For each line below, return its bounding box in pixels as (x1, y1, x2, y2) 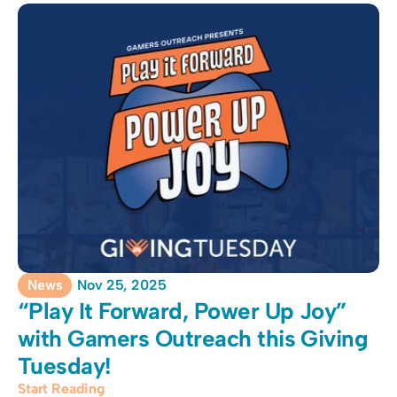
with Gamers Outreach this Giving (18, 324, 369, 353)
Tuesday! (18, 352, 112, 380)
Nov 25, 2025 (77, 276, 167, 293)
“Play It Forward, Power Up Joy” (18, 297, 347, 325)
